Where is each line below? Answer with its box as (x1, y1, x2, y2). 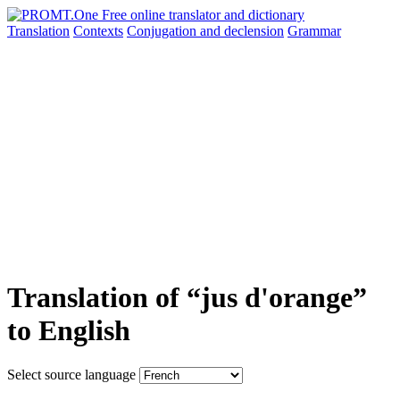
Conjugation (127, 23, 200, 38)
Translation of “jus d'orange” (7, 281, 367, 314)
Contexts (73, 23, 123, 38)
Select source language (7, 366, 136, 382)
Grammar (287, 23, 341, 38)
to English (7, 314, 130, 347)
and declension (200, 23, 284, 38)
